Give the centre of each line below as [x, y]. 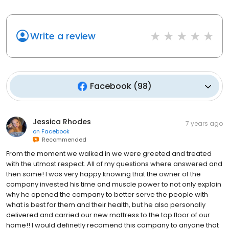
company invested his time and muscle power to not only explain [114, 185]
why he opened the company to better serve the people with [107, 195]
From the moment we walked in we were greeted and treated [109, 154]
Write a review [63, 36]
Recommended [63, 140]
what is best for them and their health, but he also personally [106, 205]
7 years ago [204, 124]
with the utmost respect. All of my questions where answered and [114, 164]
